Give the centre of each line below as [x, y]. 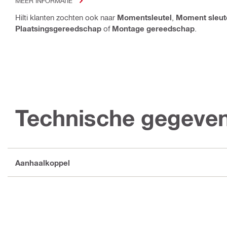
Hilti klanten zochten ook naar [66, 17]
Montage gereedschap [153, 29]
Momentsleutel [144, 17]
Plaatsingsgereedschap [58, 29]
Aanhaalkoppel [43, 162]
